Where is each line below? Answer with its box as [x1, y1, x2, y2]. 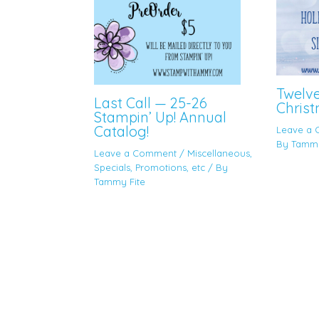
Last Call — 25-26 [94, 93, 207, 112]
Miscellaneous [187, 147, 250, 159]
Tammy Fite [94, 175, 145, 187]
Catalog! [94, 122, 149, 140]
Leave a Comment [94, 147, 177, 159]
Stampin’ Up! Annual [94, 108, 226, 126]
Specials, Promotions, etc [94, 161, 205, 173]
